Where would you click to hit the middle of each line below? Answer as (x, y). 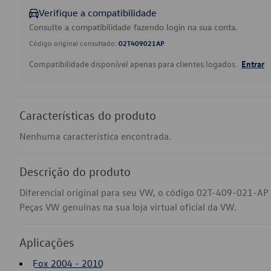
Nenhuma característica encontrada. (95, 136)
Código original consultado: (74, 43)
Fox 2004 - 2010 (68, 263)
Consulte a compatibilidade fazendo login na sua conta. (133, 27)
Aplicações (47, 242)
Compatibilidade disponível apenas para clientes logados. (134, 64)
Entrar (253, 64)
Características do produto (88, 115)
